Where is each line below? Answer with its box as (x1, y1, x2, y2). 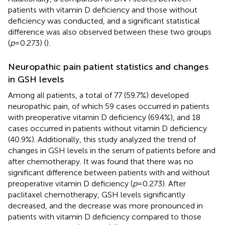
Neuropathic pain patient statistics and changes (8, 61, 208, 72)
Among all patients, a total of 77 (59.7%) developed (8, 90, 189, 100)
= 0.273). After (137, 178, 186, 188)
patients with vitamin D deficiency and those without (8, 5, 197, 15)
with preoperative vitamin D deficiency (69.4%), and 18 (8, 112, 200, 122)
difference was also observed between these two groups (8, 27, 211, 37)
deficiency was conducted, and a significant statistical (8, 16, 200, 26)
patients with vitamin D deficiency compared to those (8, 211, 201, 221)
